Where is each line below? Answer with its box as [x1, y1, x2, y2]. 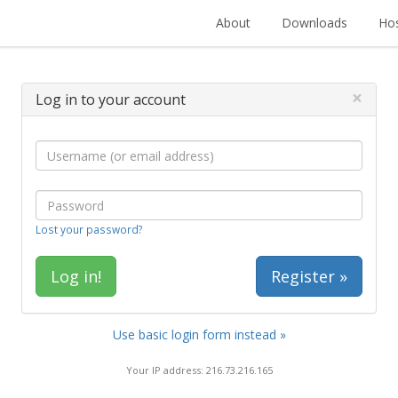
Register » [271, 266, 347, 287]
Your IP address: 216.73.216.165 [125, 362, 273, 377]
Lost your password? [36, 222, 142, 236]
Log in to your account [36, 90, 186, 109]
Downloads [282, 14, 347, 31]
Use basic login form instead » [112, 326, 286, 343]
